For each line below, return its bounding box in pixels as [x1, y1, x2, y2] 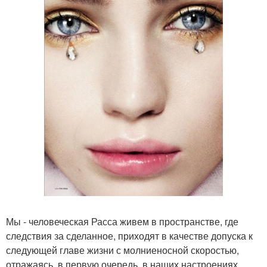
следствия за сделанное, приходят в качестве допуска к [6, 229, 253, 243]
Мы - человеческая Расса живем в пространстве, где [6, 215, 238, 229]
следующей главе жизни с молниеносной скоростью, [6, 243, 239, 257]
